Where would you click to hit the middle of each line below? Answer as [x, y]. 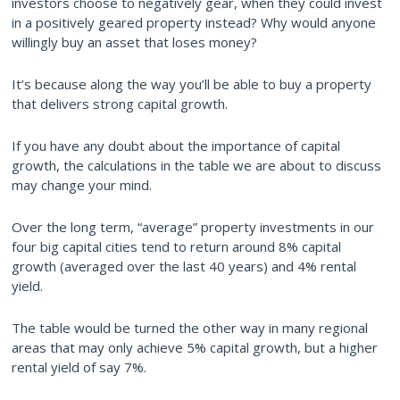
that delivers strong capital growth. [120, 104]
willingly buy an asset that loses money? [134, 42]
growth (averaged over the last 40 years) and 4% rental [184, 267]
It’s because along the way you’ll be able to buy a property [192, 84]
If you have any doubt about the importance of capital [176, 146]
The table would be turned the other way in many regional [190, 328]
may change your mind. [82, 185]
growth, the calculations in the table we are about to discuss [196, 166]
